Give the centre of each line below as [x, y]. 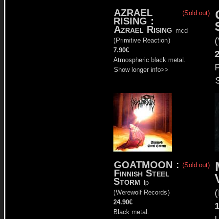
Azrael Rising [143, 29]
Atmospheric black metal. [150, 60]
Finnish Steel [142, 173]
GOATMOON [143, 164]
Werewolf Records [142, 192]
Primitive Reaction [142, 40]
